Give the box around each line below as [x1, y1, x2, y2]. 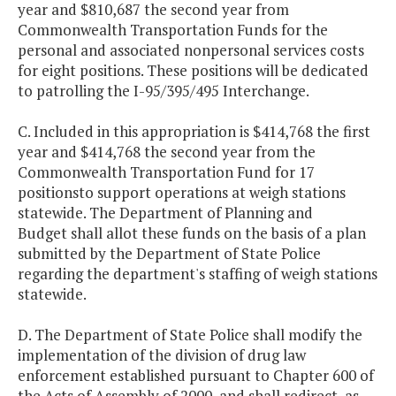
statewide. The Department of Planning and [18, 202, 313, 224]
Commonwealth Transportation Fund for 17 [18, 162, 315, 183]
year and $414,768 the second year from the [18, 141, 316, 163]
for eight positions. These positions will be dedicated [18, 60, 369, 81]
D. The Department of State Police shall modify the [18, 324, 362, 346]
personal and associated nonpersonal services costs [18, 40, 364, 61]
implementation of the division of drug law [18, 345, 306, 366]
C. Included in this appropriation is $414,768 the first [18, 121, 370, 142]
